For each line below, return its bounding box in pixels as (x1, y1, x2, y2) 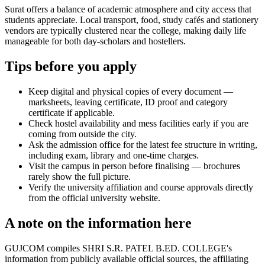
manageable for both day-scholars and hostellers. (5, 35, 186, 46)
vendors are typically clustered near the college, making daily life (5, 25, 246, 35)
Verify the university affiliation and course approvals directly (28, 182, 253, 192)
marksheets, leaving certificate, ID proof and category (28, 96, 228, 107)
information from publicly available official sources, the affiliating (5, 253, 248, 264)
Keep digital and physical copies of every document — (28, 86, 233, 96)
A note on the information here (5, 215, 192, 231)
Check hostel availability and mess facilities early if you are (28, 118, 248, 128)
